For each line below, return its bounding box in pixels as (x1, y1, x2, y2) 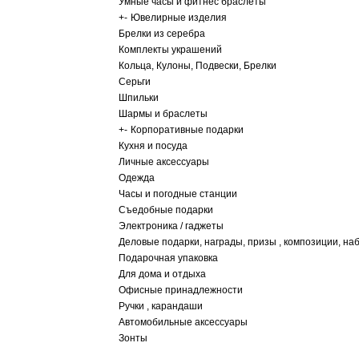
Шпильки (119, 92, 159, 103)
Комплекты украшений (119, 44, 222, 55)
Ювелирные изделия (131, 12, 227, 23)
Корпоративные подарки (131, 124, 244, 135)
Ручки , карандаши (119, 301, 203, 312)
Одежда (119, 172, 155, 184)
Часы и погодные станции (119, 188, 237, 200)
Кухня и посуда (119, 140, 188, 151)
